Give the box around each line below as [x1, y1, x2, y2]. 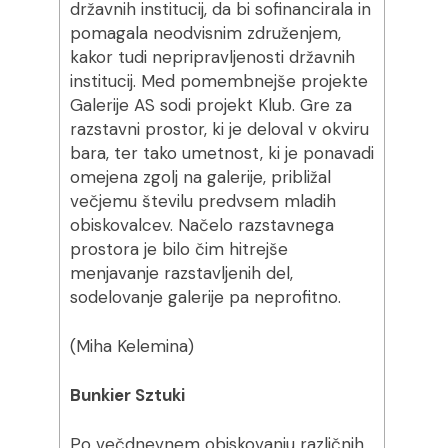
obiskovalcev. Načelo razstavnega [69, 214, 334, 236]
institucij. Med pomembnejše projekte [69, 70, 368, 92]
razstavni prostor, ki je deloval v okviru [69, 118, 369, 140]
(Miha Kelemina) [69, 335, 194, 357]
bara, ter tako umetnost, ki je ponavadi [69, 142, 374, 164]
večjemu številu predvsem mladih [69, 190, 336, 212]
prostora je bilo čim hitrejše [69, 238, 288, 260]
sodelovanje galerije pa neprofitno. [69, 286, 341, 308]
